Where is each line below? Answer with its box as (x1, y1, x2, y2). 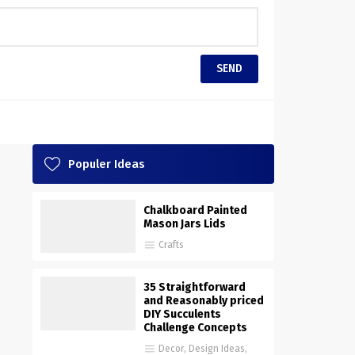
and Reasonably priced (143, 294, 264, 308)
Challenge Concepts (143, 321, 247, 335)
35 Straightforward (143, 281, 246, 295)
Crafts (158, 239, 184, 250)
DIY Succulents (143, 307, 221, 322)
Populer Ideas (68, 156, 145, 171)
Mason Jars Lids (143, 216, 226, 231)
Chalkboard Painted (143, 203, 247, 217)
